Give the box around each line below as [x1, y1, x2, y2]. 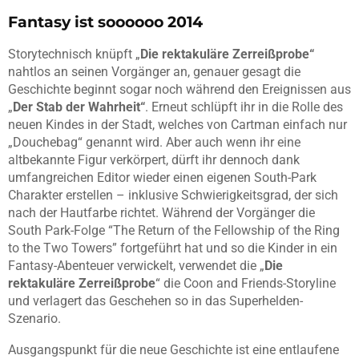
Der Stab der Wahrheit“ [13, 99, 145, 115]
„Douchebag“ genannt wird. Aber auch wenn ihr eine [8, 135, 301, 151]
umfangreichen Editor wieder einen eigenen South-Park [8, 170, 317, 186]
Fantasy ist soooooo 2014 [8, 13, 203, 32]
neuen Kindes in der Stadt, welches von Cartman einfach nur [8, 117, 347, 133]
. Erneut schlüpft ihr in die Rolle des [145, 99, 343, 115]
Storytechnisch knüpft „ [8, 46, 140, 63]
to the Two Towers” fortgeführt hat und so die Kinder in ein [8, 240, 337, 256]
